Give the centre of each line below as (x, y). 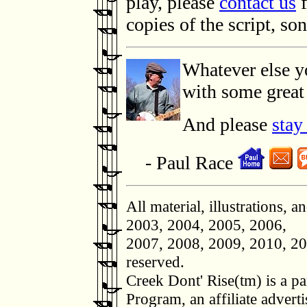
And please (227, 124)
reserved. (155, 261)
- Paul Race (182, 162)
